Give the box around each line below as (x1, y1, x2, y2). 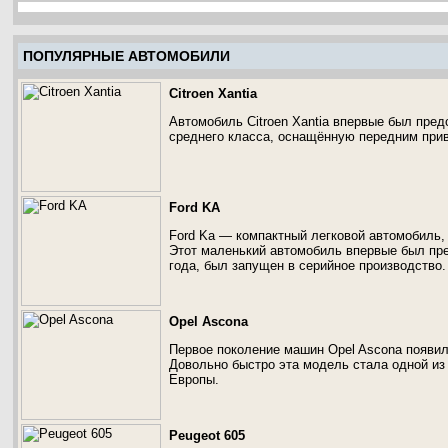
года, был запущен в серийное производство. (169, 258, 446, 273)
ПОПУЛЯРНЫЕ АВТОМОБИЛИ (23, 48, 230, 64)
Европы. (169, 372, 219, 387)
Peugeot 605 (169, 428, 245, 443)
